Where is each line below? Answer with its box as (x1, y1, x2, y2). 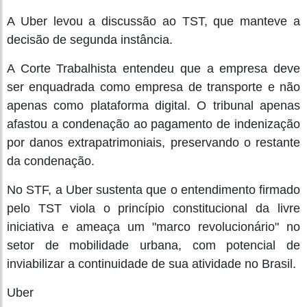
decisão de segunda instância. (7, 32, 173, 47)
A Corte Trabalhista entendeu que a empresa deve (7, 61, 300, 75)
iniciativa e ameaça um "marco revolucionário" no (7, 219, 300, 234)
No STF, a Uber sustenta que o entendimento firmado (7, 182, 300, 197)
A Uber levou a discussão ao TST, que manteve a (7, 14, 300, 28)
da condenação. (7, 153, 95, 168)
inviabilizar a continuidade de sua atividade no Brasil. (7, 256, 296, 271)
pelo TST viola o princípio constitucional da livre (7, 201, 300, 215)
